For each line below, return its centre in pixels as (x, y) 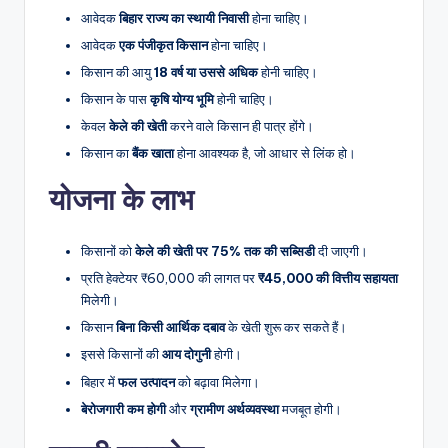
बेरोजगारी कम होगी (123, 408)
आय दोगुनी (186, 354)
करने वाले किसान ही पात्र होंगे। (240, 126)
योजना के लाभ (121, 200)
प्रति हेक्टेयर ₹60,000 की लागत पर (169, 278)
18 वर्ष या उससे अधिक (206, 71)
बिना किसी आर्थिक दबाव (170, 327)
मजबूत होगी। (310, 408)
